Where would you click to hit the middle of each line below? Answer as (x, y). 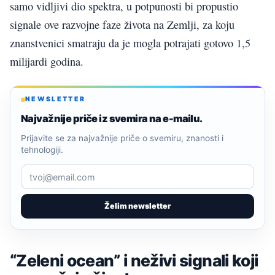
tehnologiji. (42, 150)
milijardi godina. (47, 62)
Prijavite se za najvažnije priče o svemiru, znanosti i (122, 138)
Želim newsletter (137, 206)
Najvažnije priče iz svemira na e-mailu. (112, 119)
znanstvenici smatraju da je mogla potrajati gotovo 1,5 (130, 43)
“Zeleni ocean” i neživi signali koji (134, 260)
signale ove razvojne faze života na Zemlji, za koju (122, 25)
